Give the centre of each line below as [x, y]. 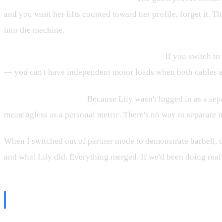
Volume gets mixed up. [45, 99]
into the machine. [34, 30]
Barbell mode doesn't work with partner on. [83, 56]
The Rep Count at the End [95, 200]
